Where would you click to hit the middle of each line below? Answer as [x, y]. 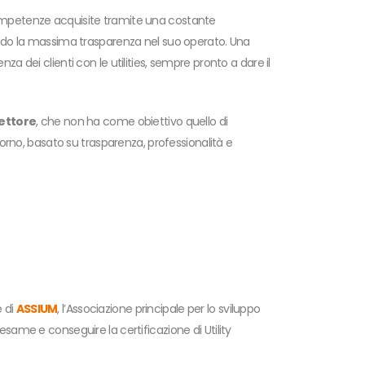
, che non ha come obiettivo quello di [132, 121]
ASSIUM [37, 308]
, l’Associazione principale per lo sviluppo [159, 308]
